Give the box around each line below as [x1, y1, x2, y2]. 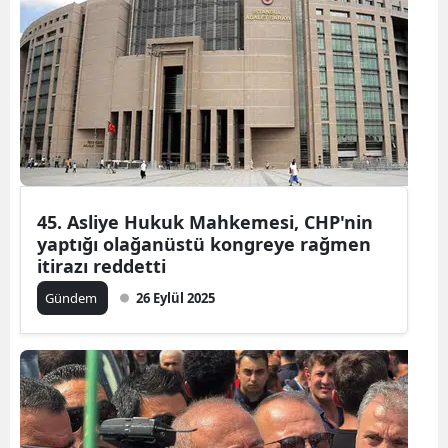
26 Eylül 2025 [136, 288, 215, 307]
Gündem [45, 288, 100, 307]
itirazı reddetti [37, 253, 166, 278]
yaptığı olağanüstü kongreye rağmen [37, 231, 371, 256]
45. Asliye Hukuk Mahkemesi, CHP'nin [37, 209, 373, 234]
